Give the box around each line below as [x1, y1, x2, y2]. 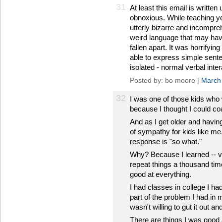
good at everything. [130, 170, 191, 178]
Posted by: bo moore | [130, 76, 201, 84]
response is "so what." [130, 137, 202, 146]
